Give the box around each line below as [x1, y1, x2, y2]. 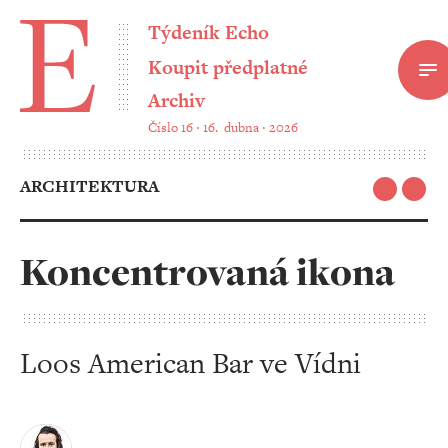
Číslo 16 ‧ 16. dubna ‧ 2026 [148, 118, 298, 137]
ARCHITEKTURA [20, 174, 159, 198]
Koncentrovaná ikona [20, 246, 395, 298]
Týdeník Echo [148, 19, 269, 46]
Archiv [148, 86, 205, 114]
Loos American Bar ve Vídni [20, 343, 361, 383]
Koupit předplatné [148, 54, 308, 81]
